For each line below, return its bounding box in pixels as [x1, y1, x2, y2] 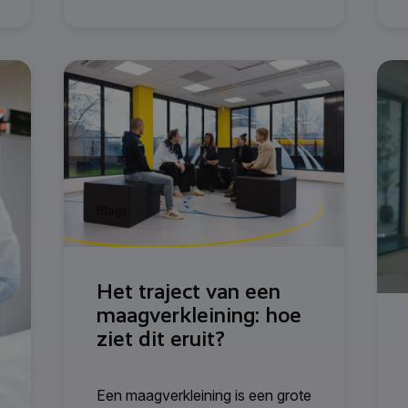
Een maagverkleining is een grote [97, 386, 311, 405]
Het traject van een [97, 279, 280, 305]
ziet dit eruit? [97, 326, 225, 352]
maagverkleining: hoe [97, 302, 301, 329]
